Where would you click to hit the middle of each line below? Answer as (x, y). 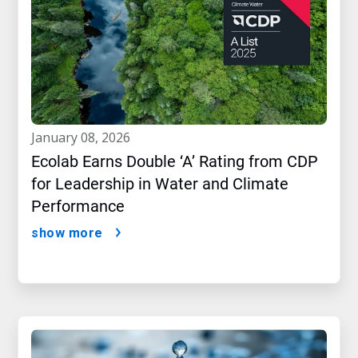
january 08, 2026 (83, 137)
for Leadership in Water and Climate (160, 184)
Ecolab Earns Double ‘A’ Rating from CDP (175, 161)
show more (67, 233)
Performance (78, 206)
